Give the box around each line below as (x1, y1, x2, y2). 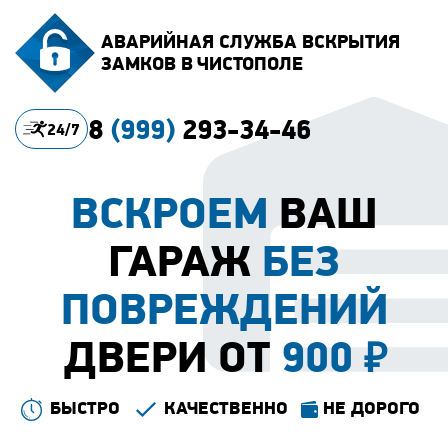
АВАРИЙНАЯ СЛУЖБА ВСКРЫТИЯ (101, 30, 400, 53)
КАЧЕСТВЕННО (164, 396, 288, 419)
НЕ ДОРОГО (323, 396, 420, 419)
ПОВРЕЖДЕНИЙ (60, 282, 388, 335)
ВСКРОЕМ (71, 186, 268, 239)
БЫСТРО (50, 396, 120, 419)
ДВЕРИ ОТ (64, 330, 281, 383)
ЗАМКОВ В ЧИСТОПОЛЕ (101, 52, 303, 75)
